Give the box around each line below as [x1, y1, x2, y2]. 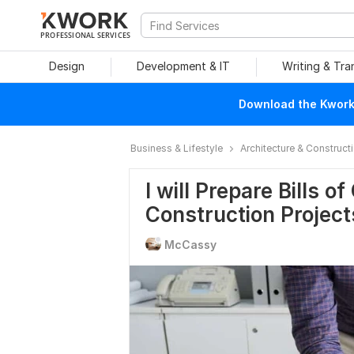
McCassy [164, 238, 217, 251]
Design [48, 59, 85, 73]
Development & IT [137, 59, 230, 73]
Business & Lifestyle [130, 142, 223, 154]
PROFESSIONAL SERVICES [40, 30, 131, 40]
